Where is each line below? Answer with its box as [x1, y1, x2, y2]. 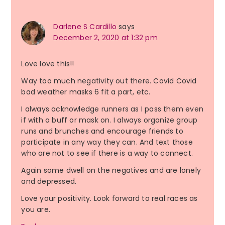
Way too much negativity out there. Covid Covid [21, 76, 197, 86]
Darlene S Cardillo [53, 22, 117, 32]
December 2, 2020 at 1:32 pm [53, 33, 158, 43]
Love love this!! [21, 59, 74, 69]
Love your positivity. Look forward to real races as [21, 193, 198, 204]
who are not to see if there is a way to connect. [21, 148, 193, 159]
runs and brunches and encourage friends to [21, 126, 183, 137]
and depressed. [21, 176, 77, 187]
